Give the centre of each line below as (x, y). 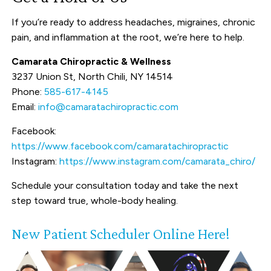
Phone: (28, 91)
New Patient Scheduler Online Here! (121, 233)
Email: (25, 106)
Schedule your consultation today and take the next (125, 185)
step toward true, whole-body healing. (95, 200)
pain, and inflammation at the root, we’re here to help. (128, 37)
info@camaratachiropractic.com (109, 106)
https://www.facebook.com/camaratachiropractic (120, 146)
